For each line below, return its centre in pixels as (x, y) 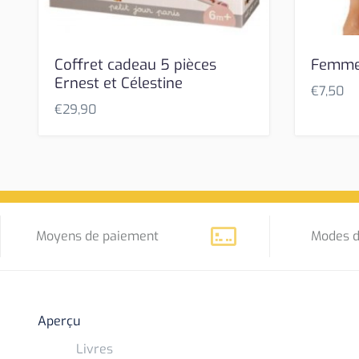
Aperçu (59, 321)
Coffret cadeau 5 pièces (136, 65)
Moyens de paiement (97, 236)
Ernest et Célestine (119, 84)
